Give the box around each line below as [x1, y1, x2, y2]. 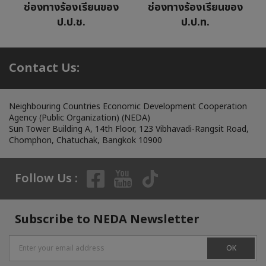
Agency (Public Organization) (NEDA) [9, 111, 150, 124]
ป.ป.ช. [56, 14, 85, 30]
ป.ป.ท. [180, 14, 210, 30]
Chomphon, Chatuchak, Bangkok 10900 [9, 134, 162, 147]
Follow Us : [15, 169, 78, 188]
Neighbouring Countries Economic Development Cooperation [9, 100, 247, 113]
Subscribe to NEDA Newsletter [15, 210, 199, 229]
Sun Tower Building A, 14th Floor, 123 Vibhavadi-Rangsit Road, [9, 122, 249, 135]
